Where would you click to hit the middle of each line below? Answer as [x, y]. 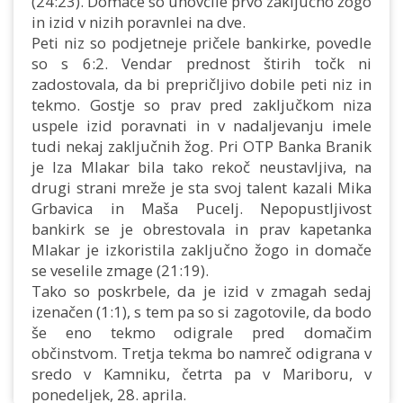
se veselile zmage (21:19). [120, 270]
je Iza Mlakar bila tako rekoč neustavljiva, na [201, 167]
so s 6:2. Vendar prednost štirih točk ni [201, 63]
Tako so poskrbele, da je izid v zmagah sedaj [201, 291]
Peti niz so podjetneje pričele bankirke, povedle [201, 43]
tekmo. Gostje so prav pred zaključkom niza [201, 105]
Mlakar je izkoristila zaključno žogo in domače [201, 250]
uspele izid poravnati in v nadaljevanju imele [201, 125]
